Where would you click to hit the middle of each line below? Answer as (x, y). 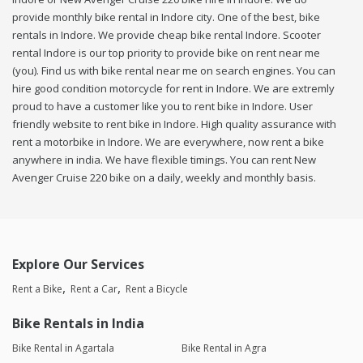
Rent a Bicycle (157, 289)
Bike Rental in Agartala (63, 348)
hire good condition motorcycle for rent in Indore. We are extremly (173, 89)
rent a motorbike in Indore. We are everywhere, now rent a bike (168, 142)
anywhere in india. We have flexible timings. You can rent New (164, 160)
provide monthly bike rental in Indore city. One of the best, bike (166, 17)
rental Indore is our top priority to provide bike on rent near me (166, 53)
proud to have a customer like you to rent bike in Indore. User (162, 107)
